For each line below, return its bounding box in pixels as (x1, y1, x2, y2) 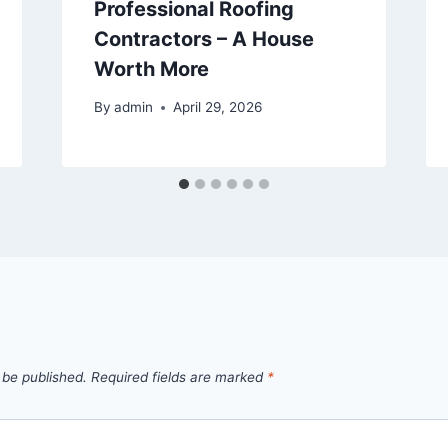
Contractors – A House (93, 26, 314, 51)
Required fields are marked (91, 369, 267, 386)
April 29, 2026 (172, 99, 262, 116)
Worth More (93, 56, 209, 81)
